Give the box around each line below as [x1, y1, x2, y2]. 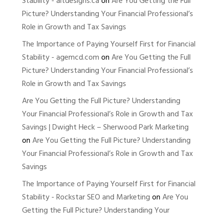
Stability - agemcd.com [22, 52, 99, 63]
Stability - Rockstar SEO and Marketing [22, 192, 150, 202]
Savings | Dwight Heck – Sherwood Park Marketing [22, 122, 189, 132]
